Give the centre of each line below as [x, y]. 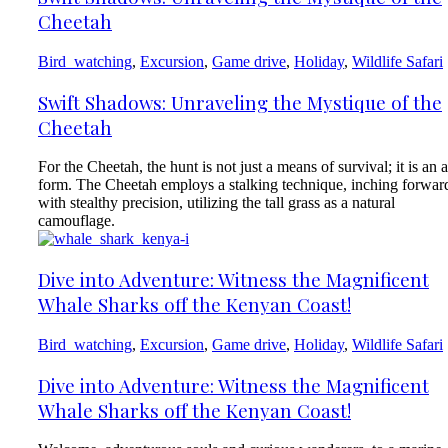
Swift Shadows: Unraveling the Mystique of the [240, 102]
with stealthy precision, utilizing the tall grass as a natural [216, 203]
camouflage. [76, 221]
